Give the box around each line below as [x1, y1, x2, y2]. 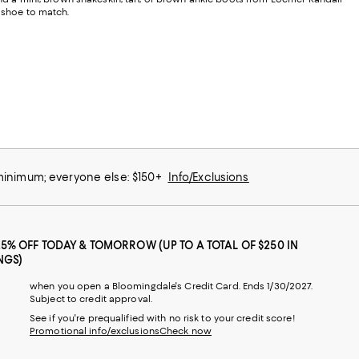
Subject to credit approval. [30, 293, 152, 305]
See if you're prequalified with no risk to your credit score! [30, 313, 296, 325]
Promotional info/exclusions [30, 325, 159, 337]
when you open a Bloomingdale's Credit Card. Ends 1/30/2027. [30, 280, 313, 292]
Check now [159, 325, 212, 337]
